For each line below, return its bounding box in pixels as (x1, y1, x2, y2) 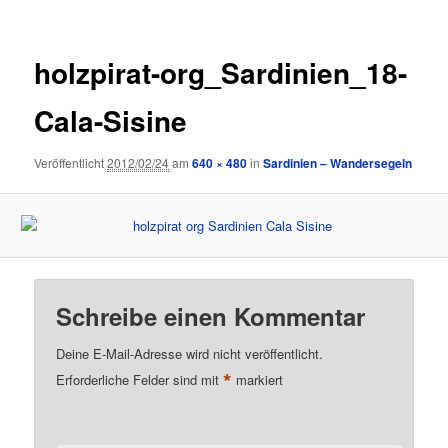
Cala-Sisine (34, 100, 188, 142)
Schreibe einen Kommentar (56, 299, 366, 334)
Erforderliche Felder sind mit (56, 370, 224, 390)
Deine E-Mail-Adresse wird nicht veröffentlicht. (56, 344, 324, 364)
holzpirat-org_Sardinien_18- (34, 52, 408, 94)
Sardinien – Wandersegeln (263, 153, 413, 172)
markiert (232, 370, 284, 390)
